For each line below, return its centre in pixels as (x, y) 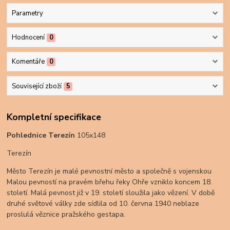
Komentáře (28, 62)
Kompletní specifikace (54, 117)
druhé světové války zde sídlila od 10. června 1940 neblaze (103, 204)
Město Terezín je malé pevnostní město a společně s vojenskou (109, 171)
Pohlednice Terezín (41, 136)
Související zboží (36, 86)
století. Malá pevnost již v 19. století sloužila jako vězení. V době (111, 193)
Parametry (27, 13)
